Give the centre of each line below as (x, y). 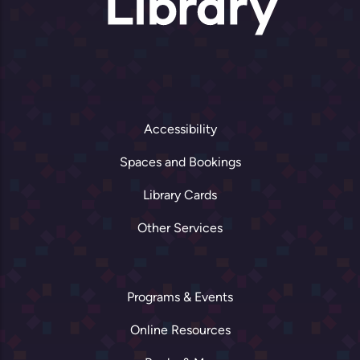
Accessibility (180, 129)
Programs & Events (180, 297)
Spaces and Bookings (180, 162)
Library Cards (180, 194)
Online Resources (180, 329)
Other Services (180, 227)
